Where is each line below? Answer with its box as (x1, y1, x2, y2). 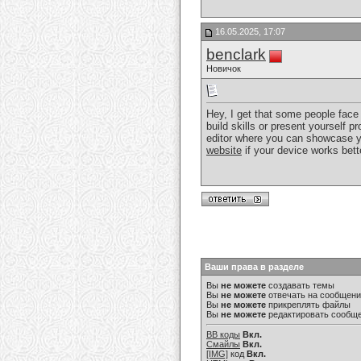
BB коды (206, 330, 240, 339)
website (206, 144, 242, 157)
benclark (206, 46, 266, 63)
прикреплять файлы (266, 300, 351, 309)
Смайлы (206, 339, 240, 349)
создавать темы (266, 280, 334, 290)
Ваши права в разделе (205, 262, 304, 272)
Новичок (206, 64, 241, 73)
